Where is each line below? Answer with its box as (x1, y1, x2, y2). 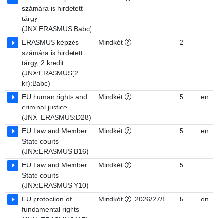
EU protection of (22, 195, 72, 203)
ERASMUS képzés (22, 38, 79, 46)
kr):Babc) (22, 79, 50, 87)
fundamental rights (22, 205, 79, 213)
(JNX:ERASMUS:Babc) (22, 25, 92, 33)
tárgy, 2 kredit (22, 59, 64, 67)
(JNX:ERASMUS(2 (22, 69, 78, 77)
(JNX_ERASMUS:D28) (22, 113, 91, 121)
